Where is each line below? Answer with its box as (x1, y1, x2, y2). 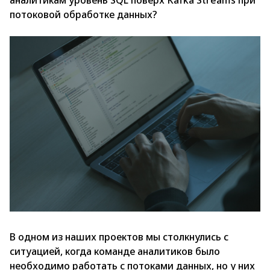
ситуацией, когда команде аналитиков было (10, 245, 220, 259)
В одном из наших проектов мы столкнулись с (10, 230, 228, 244)
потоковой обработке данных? (10, 8, 157, 21)
